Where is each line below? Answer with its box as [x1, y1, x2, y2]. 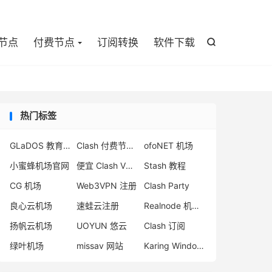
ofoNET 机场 [143, 140, 193, 151]
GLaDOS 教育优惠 [63, 140, 70, 151]
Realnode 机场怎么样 [191, 200, 199, 211]
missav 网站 [76, 240, 124, 251]
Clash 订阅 [143, 220, 185, 231]
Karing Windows [196, 240, 204, 251]
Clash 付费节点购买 [126, 140, 134, 151]
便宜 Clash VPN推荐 [126, 160, 134, 171]
